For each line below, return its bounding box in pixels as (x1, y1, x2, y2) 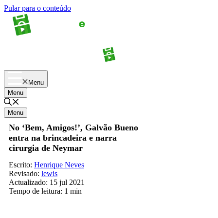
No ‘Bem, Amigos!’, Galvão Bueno (9, 123, 138, 132)
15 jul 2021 (50, 178, 85, 186)
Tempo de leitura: (9, 186, 62, 195)
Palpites (167, 57, 189, 65)
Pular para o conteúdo (4, 4, 71, 12)
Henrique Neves (34, 160, 84, 169)
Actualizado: (9, 178, 48, 186)
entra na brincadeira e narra (9, 133, 117, 143)
